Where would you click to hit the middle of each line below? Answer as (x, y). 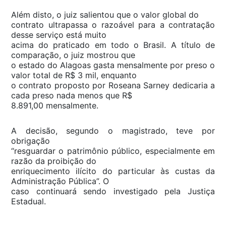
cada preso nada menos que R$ (72, 95)
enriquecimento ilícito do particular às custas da (113, 171)
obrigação (31, 140)
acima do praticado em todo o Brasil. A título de (113, 45)
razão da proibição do (54, 161)
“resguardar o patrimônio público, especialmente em (113, 151)
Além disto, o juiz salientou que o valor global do (105, 14)
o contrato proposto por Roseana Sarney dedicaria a (113, 85)
